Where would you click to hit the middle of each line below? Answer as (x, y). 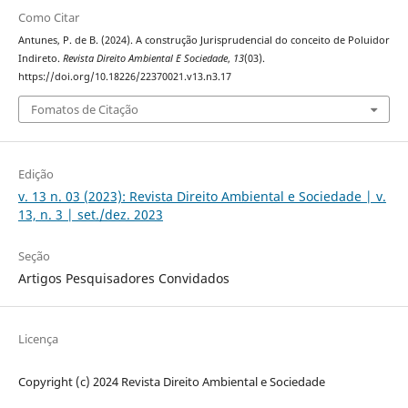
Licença (38, 338)
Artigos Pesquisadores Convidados (123, 278)
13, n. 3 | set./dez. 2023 (90, 214)
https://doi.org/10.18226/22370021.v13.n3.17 (124, 77)
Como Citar (48, 18)
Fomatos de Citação (84, 109)
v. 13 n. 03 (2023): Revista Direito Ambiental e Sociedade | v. (202, 196)
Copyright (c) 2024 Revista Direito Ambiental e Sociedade (171, 381)
